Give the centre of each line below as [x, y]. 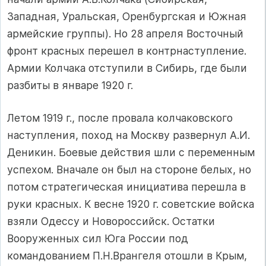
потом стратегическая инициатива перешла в [126, 187]
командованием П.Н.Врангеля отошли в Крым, [127, 256]
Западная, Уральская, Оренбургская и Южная [127, 16]
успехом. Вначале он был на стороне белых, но [129, 170]
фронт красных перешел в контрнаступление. [127, 50]
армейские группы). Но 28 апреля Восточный [125, 33]
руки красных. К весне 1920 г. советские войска [131, 204]
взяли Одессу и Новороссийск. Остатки [111, 221]
